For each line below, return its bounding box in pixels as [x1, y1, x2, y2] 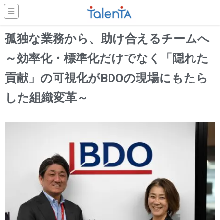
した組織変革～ [5, 91, 88, 105]
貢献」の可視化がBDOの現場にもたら [5, 71, 208, 85]
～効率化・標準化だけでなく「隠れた [5, 52, 209, 65]
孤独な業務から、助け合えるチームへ [5, 32, 210, 46]
